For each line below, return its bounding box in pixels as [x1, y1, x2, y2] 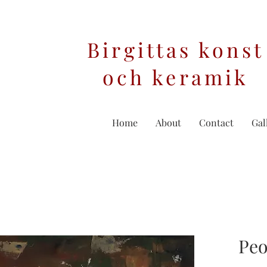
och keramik [102, 63, 249, 91]
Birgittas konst [87, 36, 264, 64]
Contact [199, 116, 234, 129]
